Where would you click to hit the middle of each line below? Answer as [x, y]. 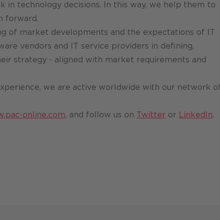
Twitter [151, 115]
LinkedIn [196, 115]
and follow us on [102, 115]
